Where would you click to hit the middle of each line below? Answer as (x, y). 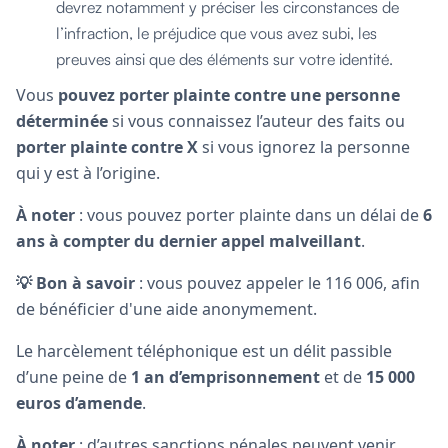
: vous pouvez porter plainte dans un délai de (249, 214)
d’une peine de (71, 376)
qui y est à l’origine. (88, 172)
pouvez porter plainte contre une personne (229, 94)
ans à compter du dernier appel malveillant (188, 240)
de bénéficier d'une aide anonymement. (166, 308)
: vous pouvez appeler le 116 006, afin (277, 282)
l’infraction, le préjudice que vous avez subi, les (216, 32)
